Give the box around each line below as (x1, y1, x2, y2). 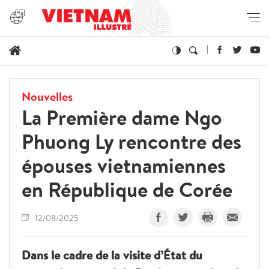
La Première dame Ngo (22, 103, 222, 131)
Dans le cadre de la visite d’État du (22, 246, 202, 263)
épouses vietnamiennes (22, 151, 226, 180)
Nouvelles (22, 88, 73, 104)
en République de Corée (22, 175, 232, 204)
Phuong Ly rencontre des (22, 127, 241, 156)
